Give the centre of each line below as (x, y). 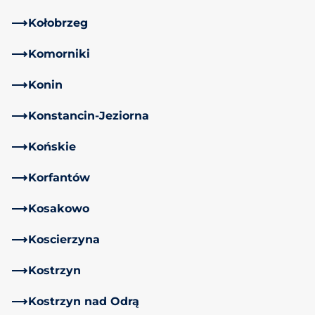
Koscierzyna (64, 239)
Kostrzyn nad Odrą (84, 301)
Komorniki (59, 53)
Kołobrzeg (58, 22)
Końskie (52, 146)
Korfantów (59, 177)
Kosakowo (59, 208)
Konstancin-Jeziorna (89, 115)
